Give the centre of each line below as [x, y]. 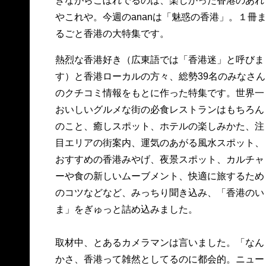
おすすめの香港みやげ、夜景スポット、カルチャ [159, 159]
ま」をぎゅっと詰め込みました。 [126, 209]
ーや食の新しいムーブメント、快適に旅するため [159, 176]
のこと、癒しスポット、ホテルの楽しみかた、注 [159, 126]
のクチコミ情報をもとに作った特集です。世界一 [159, 93]
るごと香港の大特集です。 [112, 34]
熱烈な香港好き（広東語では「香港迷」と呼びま [159, 60]
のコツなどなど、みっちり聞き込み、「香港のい [159, 193]
